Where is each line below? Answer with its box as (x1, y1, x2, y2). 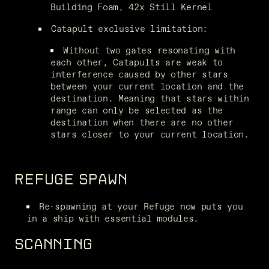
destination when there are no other (50, 115, 234, 128)
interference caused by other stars (50, 67, 228, 80)
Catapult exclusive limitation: (51, 22, 208, 35)
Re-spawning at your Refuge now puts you (39, 199, 243, 213)
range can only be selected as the (50, 103, 223, 116)
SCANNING (14, 236, 92, 253)
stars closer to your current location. (50, 127, 249, 141)
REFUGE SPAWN (14, 171, 127, 188)
